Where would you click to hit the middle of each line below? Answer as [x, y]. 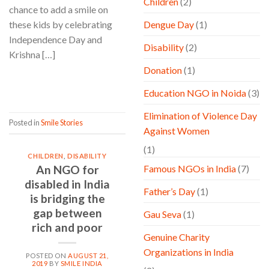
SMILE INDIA [81, 264]
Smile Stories [62, 123]
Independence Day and [56, 39]
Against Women [177, 131]
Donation [163, 70]
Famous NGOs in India [190, 169]
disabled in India [67, 184]
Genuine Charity [177, 237]
